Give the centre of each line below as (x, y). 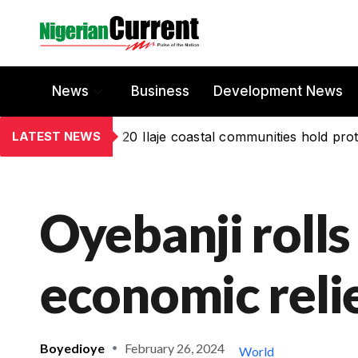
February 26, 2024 (175, 348)
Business (160, 91)
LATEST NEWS (56, 136)
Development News (278, 91)
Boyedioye (72, 348)
